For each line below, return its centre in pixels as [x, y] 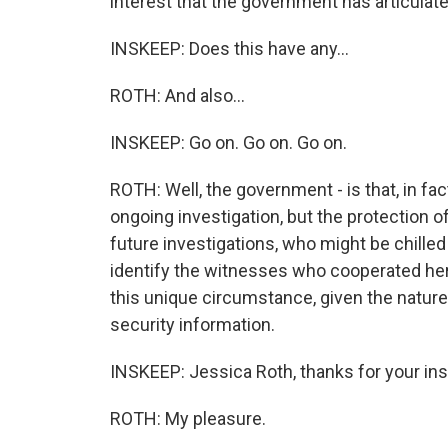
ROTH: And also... [177, 95]
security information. [192, 324]
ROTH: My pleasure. [188, 418]
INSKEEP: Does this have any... [229, 48]
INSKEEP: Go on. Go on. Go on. [228, 142]
